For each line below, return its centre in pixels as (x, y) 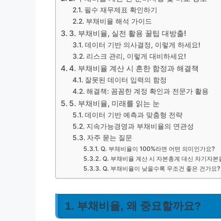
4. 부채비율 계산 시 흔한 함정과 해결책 (134, 68)
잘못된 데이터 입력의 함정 (126, 80)
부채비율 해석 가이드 (119, 21)
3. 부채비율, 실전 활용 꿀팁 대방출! (128, 33)
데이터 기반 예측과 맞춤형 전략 (133, 115)
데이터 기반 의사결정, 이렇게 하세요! (142, 45)
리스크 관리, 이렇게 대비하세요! (136, 56)
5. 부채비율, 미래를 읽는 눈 (115, 103)
